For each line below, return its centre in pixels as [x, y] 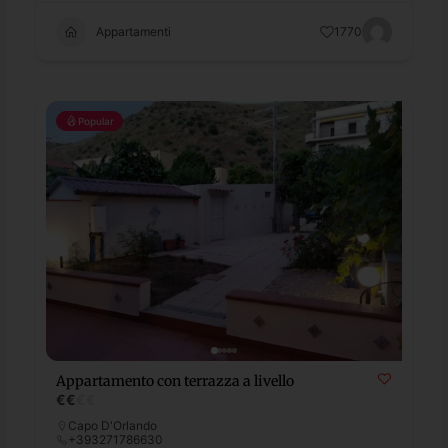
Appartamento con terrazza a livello [175, 380]
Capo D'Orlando [113, 425]
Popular [96, 120]
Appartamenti [134, 31]
